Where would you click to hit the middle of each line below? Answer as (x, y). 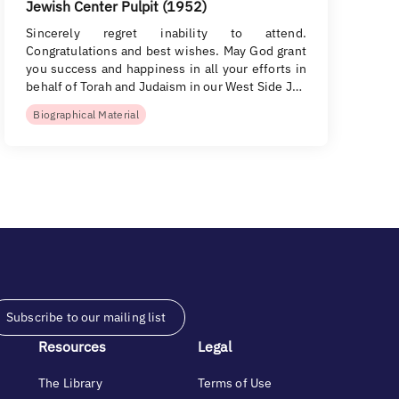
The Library (70, 383)
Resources (72, 346)
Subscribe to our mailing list (86, 317)
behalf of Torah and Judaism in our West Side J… (164, 86)
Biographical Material (86, 114)
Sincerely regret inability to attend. (166, 33)
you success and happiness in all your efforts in (166, 69)
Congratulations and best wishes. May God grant (166, 51)
